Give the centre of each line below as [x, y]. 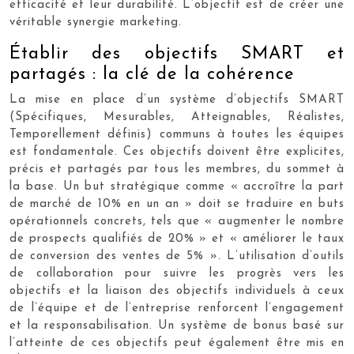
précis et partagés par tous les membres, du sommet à [177, 169]
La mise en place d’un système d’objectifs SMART [177, 100]
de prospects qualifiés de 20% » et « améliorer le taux [177, 239]
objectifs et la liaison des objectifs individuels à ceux [177, 291]
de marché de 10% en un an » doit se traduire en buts [177, 204]
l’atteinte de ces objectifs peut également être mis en [177, 343]
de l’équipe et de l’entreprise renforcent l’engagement [177, 309]
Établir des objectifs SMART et [177, 54]
